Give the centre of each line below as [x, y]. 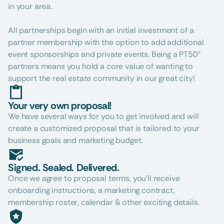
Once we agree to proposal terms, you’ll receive [94, 178]
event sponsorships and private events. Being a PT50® [104, 54]
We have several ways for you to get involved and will [103, 116]
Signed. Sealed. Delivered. [64, 167]
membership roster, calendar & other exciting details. [104, 202]
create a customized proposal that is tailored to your [104, 128]
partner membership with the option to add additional [106, 42]
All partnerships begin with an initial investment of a [101, 30]
